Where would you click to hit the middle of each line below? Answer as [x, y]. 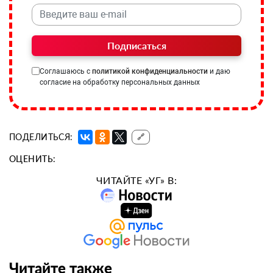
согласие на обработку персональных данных [120, 82]
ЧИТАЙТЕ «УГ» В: [136, 180]
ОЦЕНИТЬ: [33, 158]
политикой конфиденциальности [150, 71]
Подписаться [136, 45]
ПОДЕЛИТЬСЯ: [41, 136]
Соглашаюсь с [66, 71]
